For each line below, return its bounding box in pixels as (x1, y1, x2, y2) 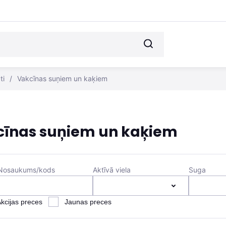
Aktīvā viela (93, 165, 131, 174)
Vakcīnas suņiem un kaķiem (17, 74, 107, 83)
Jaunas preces (64, 198, 111, 206)
